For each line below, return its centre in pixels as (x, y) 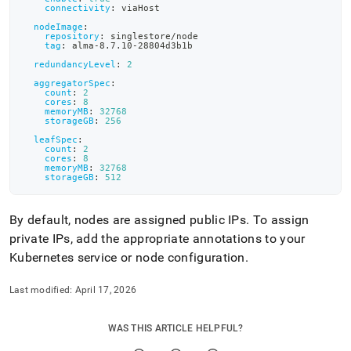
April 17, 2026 (105, 290)
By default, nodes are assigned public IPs (128, 220)
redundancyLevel (75, 64)
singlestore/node (152, 36)
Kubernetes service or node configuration (127, 257)
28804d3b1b (165, 45)
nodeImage (58, 27)
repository (72, 36)
